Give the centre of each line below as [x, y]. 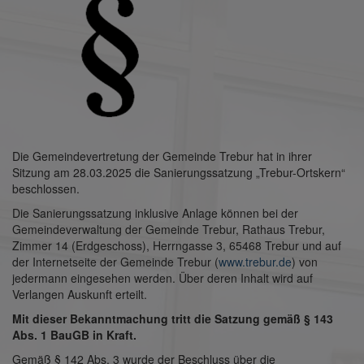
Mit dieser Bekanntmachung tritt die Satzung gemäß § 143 [173, 319]
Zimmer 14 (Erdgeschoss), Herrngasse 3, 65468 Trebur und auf [177, 246]
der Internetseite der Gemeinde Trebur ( [115, 262]
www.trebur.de [255, 262]
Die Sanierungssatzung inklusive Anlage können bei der [155, 213]
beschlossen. [46, 189]
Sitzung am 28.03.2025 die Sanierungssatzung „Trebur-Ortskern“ [179, 173]
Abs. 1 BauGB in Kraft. [74, 335]
